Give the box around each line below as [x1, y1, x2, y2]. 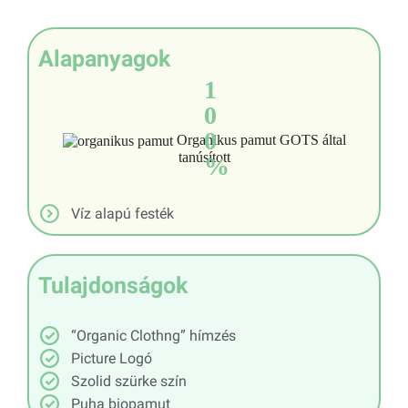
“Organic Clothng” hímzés [71, 326, 237, 344]
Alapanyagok [38, 45, 170, 72]
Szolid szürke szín [71, 372, 188, 390]
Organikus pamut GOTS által [172, 131, 346, 148]
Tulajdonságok [38, 271, 188, 299]
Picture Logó [71, 349, 153, 367]
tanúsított [178, 148, 230, 165]
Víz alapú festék [71, 204, 175, 222]
